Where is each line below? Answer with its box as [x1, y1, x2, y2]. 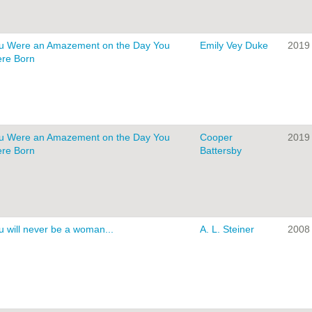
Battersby [200, 145, 242, 157]
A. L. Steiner [200, 224, 254, 235]
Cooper [200, 132, 233, 143]
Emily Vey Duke [200, 40, 268, 52]
